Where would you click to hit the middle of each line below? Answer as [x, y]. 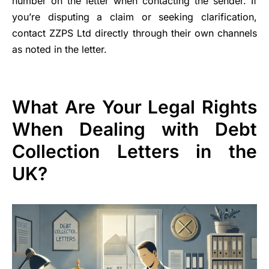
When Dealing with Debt [134, 129]
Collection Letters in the [134, 151]
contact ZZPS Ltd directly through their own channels [134, 33]
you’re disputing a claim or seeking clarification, [134, 17]
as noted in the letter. [59, 49]
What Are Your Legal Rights [134, 107]
